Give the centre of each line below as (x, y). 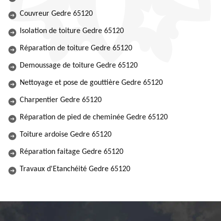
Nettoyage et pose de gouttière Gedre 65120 (91, 83)
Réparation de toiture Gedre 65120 (76, 48)
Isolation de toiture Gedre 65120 (72, 31)
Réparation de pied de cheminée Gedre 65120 (94, 117)
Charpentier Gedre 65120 (61, 100)
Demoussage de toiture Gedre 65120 (79, 66)
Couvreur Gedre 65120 (56, 14)
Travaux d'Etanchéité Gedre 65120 (75, 169)
